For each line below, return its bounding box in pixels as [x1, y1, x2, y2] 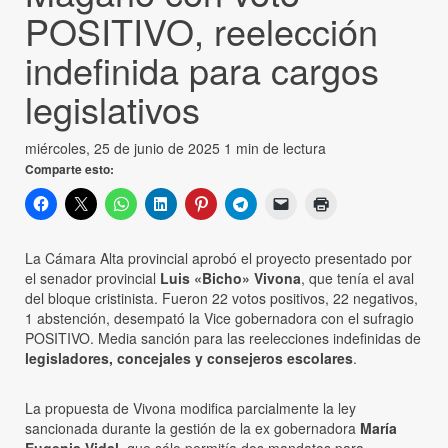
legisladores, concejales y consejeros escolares [25, 347, 353, 368]
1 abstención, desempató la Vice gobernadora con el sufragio [25, 307, 414, 328]
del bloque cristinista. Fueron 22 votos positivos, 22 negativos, [25, 287, 418, 308]
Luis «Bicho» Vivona [160, 267, 301, 288]
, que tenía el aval [301, 267, 414, 288]
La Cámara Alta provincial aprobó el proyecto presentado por [25, 247, 412, 268]
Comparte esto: [25, 159, 114, 178]
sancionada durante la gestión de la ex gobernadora [25, 417, 360, 438]
